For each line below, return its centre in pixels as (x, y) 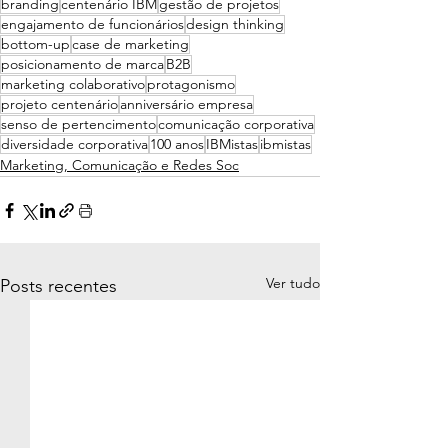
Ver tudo (293, 283)
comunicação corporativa (236, 124)
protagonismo (191, 84)
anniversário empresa (186, 104)
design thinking (235, 24)
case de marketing (130, 44)
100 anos (177, 144)
